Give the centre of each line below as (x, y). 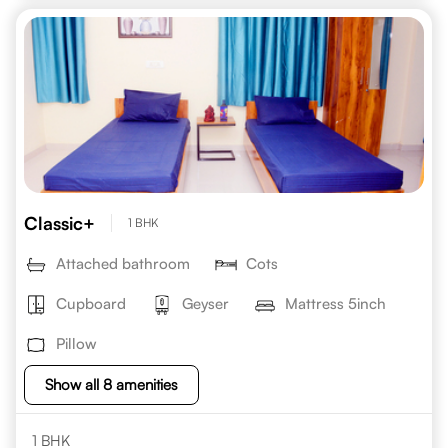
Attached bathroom (123, 263)
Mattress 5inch (335, 303)
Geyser (205, 303)
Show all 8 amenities (111, 384)
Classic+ (59, 223)
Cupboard (91, 303)
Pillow (76, 343)
